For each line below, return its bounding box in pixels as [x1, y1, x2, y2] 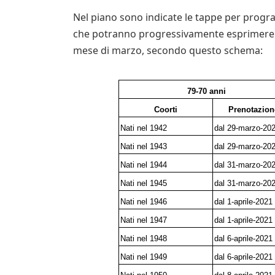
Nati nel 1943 [120, 141, 168, 151]
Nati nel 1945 [120, 178, 168, 188]
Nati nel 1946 [120, 196, 168, 206]
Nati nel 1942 [120, 123, 168, 133]
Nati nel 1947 [120, 215, 168, 225]
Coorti [153, 104, 177, 114]
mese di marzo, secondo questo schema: [72, 44, 263, 58]
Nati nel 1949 [120, 252, 168, 261]
